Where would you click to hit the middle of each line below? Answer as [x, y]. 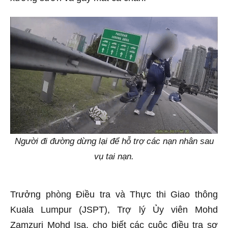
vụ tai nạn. [114, 156]
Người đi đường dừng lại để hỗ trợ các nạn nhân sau [114, 141]
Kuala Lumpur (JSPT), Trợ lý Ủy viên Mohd [114, 209]
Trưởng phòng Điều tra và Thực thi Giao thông [114, 194]
